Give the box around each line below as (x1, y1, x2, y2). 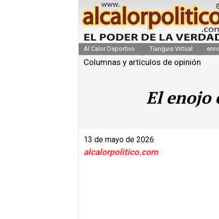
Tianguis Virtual (149, 44, 193, 52)
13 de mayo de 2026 (84, 134, 154, 144)
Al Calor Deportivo (84, 44, 135, 52)
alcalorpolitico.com (84, 147, 158, 157)
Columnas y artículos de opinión (84, 57, 201, 67)
